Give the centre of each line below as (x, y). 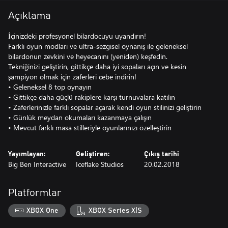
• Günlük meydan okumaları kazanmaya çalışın (80, 117)
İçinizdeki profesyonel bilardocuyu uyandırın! (77, 36)
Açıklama (30, 16)
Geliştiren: (93, 154)
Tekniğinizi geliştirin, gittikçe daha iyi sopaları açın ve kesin (97, 66)
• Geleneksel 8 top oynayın (50, 87)
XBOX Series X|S (115, 210)
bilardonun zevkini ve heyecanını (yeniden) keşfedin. (88, 56)
